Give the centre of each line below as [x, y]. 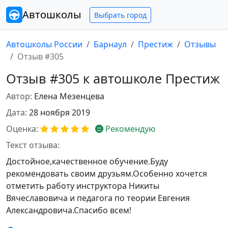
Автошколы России [44, 44]
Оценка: [22, 129]
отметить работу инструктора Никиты [83, 186]
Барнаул [110, 44]
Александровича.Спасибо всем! [69, 210]
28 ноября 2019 [60, 112]
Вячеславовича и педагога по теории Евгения [98, 198]
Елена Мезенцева [69, 96]
